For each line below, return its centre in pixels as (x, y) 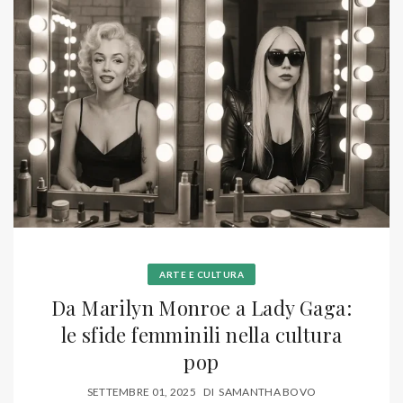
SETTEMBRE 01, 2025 (142, 391)
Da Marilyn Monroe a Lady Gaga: (201, 308)
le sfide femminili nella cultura (201, 335)
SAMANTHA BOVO (268, 391)
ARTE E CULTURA (201, 275)
